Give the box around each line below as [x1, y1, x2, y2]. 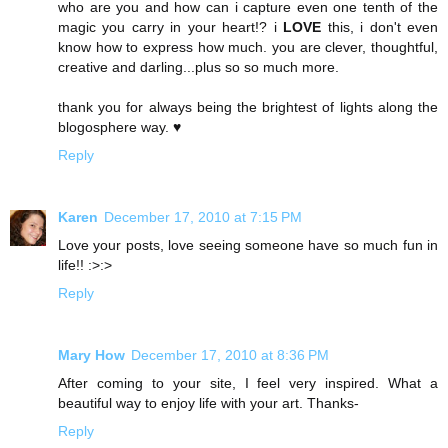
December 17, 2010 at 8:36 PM [131, 346, 329, 363]
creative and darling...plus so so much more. [58, 58, 339, 75]
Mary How [58, 346, 125, 363]
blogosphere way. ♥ [58, 118, 181, 135]
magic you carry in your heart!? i [58, 18, 284, 35]
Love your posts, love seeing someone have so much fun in [58, 236, 438, 253]
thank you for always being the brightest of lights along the [58, 98, 438, 115]
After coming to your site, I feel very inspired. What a [58, 374, 438, 391]
